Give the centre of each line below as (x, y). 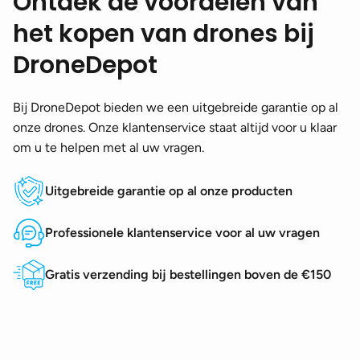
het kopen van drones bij (164, 33)
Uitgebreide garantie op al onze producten (169, 190)
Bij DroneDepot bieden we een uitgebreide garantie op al (176, 107)
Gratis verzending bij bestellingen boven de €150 (188, 274)
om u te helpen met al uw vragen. (108, 147)
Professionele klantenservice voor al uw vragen (182, 232)
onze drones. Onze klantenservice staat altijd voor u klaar (175, 127)
